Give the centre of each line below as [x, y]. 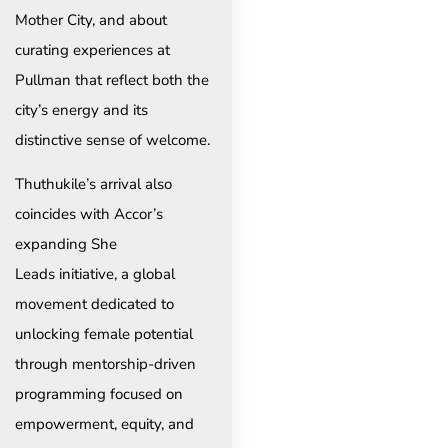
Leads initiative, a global [95, 274]
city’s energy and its [81, 109]
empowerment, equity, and [104, 424]
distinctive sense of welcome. [112, 139]
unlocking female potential [104, 334]
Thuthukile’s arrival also [93, 184]
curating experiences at [92, 49]
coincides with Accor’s [89, 214]
